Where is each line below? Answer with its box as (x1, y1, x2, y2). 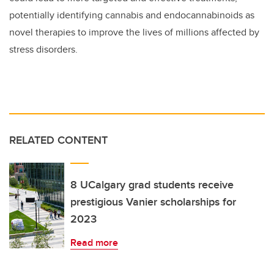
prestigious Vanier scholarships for (70, 193, 236, 210)
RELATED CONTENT (9, 131, 108, 148)
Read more (70, 235, 118, 250)
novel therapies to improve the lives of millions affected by (9, 24, 259, 39)
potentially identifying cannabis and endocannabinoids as (9, 7, 254, 22)
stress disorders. (9, 42, 78, 56)
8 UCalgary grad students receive (70, 176, 234, 193)
